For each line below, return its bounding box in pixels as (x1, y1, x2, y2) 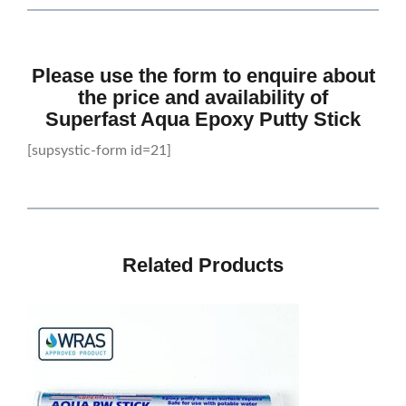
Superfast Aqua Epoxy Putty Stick (45, 108, 361, 131)
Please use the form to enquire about (31, 64, 375, 88)
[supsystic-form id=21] (27, 143, 171, 159)
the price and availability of (78, 86, 328, 110)
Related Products (122, 254, 284, 277)
